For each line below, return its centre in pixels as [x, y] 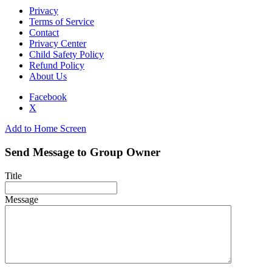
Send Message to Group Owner [83, 152]
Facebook [48, 97]
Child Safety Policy [66, 55]
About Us [48, 76]
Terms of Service [62, 22]
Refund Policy [57, 66]
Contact [44, 33]
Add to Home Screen [46, 129]
